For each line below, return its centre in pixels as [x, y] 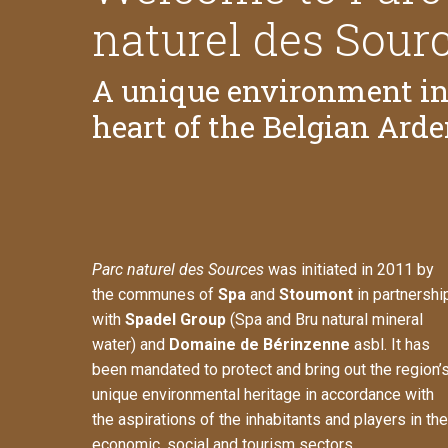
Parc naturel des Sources [180, 270]
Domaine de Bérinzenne [259, 345]
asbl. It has [390, 345]
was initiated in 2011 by [351, 270]
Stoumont [316, 295]
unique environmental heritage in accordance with [263, 395]
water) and [130, 345]
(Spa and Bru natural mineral [324, 320]
